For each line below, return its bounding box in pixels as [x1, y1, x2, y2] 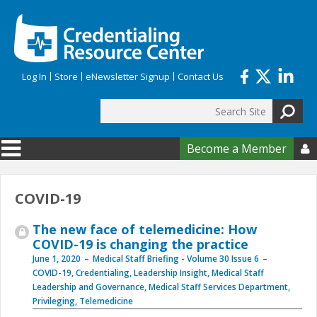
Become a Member [187, 141, 287, 156]
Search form [18, 111, 113, 132]
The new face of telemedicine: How [33, 221, 257, 238]
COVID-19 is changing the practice [33, 236, 248, 253]
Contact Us [178, 70, 224, 83]
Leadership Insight [134, 267, 207, 279]
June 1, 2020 [33, 253, 81, 265]
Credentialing [76, 267, 129, 279]
